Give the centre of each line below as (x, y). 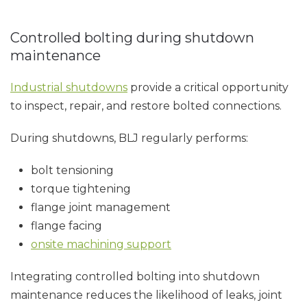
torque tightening (81, 189)
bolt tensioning (72, 170)
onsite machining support (101, 244)
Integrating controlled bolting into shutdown (135, 277)
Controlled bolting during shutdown (132, 38)
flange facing (66, 226)
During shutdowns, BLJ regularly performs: (129, 138)
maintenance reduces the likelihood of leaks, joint (146, 295)
